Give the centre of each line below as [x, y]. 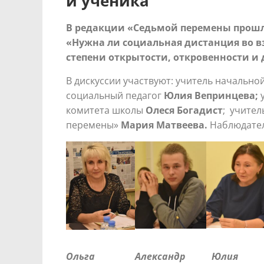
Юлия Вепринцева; [212, 95]
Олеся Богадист [184, 110]
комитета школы [106, 110]
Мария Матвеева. [164, 125]
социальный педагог [115, 95]
